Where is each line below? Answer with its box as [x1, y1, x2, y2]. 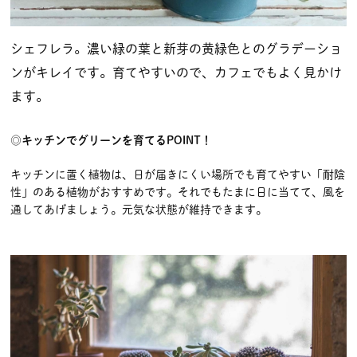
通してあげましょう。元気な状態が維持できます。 [10, 203, 267, 215]
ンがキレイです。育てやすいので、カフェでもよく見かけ [10, 65, 342, 79]
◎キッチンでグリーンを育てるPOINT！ [10, 134, 212, 146]
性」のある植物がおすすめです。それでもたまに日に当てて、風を [10, 186, 345, 198]
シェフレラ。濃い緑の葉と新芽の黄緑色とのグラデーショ [10, 41, 342, 55]
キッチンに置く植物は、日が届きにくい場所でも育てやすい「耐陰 [10, 168, 345, 180]
